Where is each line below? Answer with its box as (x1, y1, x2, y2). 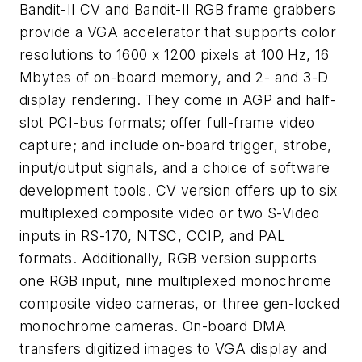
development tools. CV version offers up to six (19, 182, 338, 200)
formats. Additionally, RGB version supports (19, 250, 318, 267)
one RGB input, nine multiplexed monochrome (19, 272, 332, 290)
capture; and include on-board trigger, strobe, (19, 137, 332, 154)
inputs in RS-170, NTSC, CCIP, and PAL (19, 227, 286, 245)
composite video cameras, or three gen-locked (19, 295, 340, 313)
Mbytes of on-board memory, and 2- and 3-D (19, 69, 329, 86)
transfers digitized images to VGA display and (19, 340, 326, 358)
